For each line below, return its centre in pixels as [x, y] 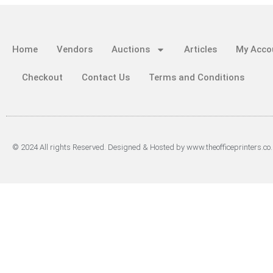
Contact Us [105, 78]
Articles [200, 50]
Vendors [75, 50]
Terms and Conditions [196, 78]
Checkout [42, 78]
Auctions [131, 50]
